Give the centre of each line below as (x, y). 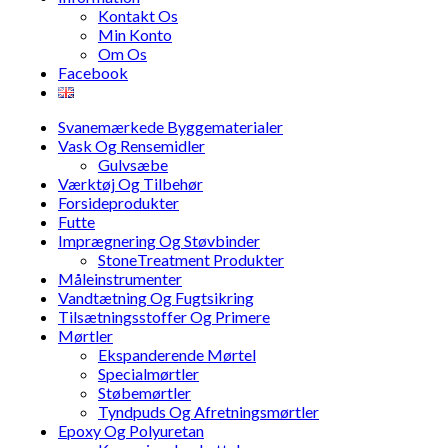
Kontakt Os (138, 16)
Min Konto (135, 35)
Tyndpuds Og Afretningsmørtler (208, 412)
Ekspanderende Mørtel (177, 355)
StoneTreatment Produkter (191, 260)
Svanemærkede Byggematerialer (170, 127)
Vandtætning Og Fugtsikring (156, 298)
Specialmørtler (148, 374)
